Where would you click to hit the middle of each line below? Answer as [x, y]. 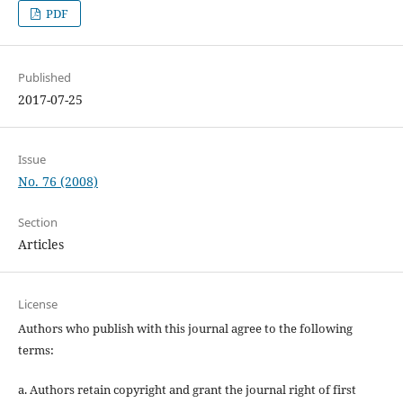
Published [44, 78]
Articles [40, 245]
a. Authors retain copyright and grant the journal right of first [187, 390]
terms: [36, 350]
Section [37, 223]
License [37, 304]
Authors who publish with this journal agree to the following [185, 329]
